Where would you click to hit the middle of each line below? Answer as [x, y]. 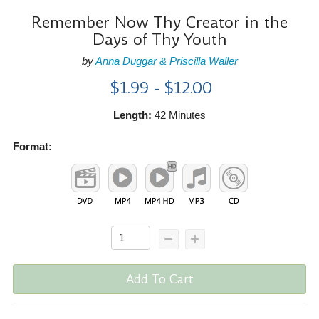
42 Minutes [179, 115]
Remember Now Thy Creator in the [159, 22]
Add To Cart [159, 279]
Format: [32, 146]
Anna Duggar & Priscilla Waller [166, 61]
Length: [132, 115]
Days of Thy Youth [159, 39]
